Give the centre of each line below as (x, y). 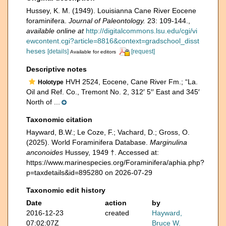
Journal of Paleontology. (107, 21)
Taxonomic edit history (66, 190)
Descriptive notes (56, 69)
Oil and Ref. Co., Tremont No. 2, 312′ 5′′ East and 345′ (113, 92)
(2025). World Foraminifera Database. (88, 142)
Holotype (51, 82)
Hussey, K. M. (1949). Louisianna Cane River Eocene (111, 11)
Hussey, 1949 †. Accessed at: (111, 152)
